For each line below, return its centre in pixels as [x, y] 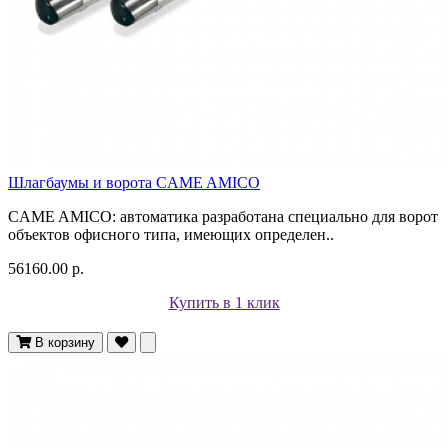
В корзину [65, 342]
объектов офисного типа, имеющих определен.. [171, 234]
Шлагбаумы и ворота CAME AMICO [134, 182]
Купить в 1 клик [224, 302]
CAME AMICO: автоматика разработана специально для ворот [223, 216]
